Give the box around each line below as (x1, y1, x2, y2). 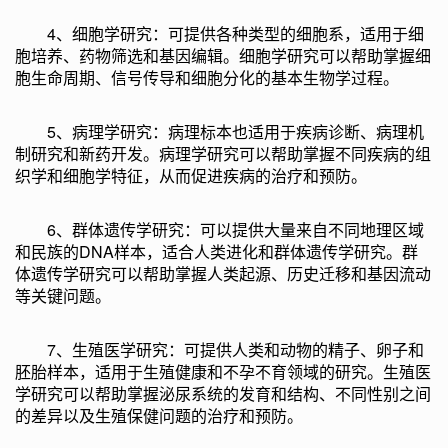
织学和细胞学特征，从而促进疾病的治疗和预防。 (15, 164, 367, 188)
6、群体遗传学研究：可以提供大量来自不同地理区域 (15, 218, 424, 242)
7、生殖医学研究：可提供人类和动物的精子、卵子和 (15, 338, 424, 362)
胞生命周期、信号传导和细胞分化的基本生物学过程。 (15, 66, 399, 90)
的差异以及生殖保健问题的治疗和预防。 (15, 404, 303, 428)
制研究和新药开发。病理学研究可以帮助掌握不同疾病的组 (15, 142, 431, 166)
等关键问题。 (15, 284, 111, 308)
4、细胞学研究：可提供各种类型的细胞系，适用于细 (15, 22, 424, 46)
